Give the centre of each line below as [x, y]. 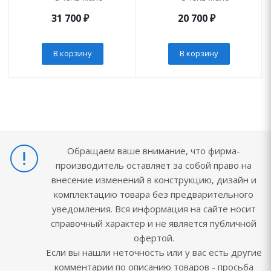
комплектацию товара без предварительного [154, 194]
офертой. [154, 238]
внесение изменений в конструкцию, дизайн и [154, 180]
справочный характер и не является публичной [154, 223]
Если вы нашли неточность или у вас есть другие [154, 252]
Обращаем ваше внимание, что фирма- [154, 151]
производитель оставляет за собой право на [154, 165]
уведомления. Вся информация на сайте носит [154, 209]
